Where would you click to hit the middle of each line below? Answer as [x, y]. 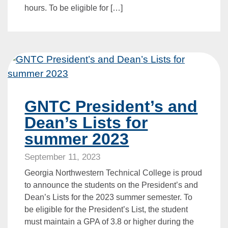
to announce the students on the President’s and [111, 185]
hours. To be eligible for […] [74, 8]
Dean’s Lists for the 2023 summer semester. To [109, 197]
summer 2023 [77, 139]
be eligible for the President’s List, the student [106, 209]
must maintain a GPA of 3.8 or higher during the [109, 221]
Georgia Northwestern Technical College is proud [113, 173]
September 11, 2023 [63, 157]
